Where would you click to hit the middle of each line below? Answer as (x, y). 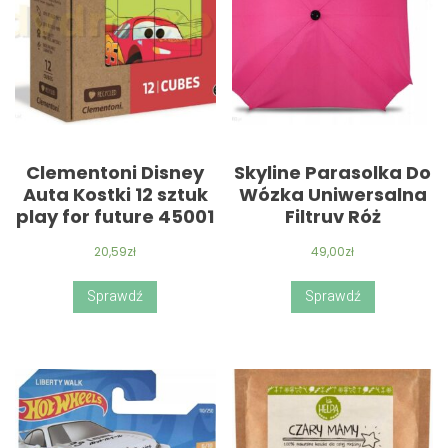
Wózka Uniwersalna (332, 195)
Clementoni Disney (115, 173)
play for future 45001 (115, 217)
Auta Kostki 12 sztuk (115, 195)
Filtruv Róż (332, 217)
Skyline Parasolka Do (333, 173)
